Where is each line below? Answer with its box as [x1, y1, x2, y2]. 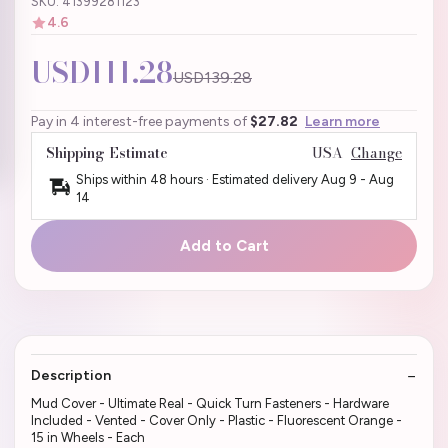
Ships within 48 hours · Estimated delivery [76, 171, 321, 187]
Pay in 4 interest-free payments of [31, 112, 250, 130]
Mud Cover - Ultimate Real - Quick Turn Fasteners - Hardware [31, 395, 389, 411]
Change [351, 141, 402, 164]
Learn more [305, 112, 380, 130]
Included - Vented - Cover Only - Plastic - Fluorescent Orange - [31, 412, 402, 428]
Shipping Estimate [46, 141, 168, 164]
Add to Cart [179, 236, 269, 255]
